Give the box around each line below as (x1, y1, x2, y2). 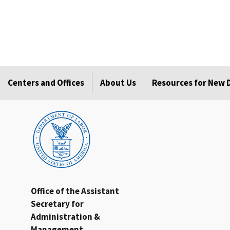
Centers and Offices (8, 77, 84, 89)
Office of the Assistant (31, 185, 119, 197)
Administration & (31, 211, 100, 223)
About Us (100, 77, 136, 89)
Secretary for (31, 198, 84, 210)
